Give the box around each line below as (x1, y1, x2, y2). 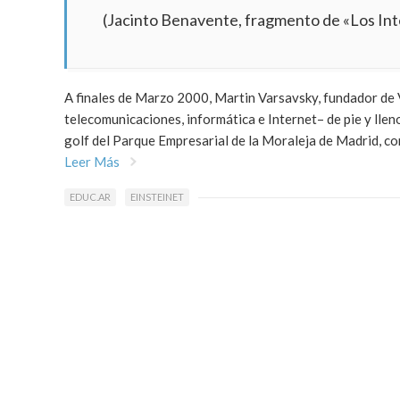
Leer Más (64, 154, 120, 171)
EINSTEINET (130, 191, 184, 204)
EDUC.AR (70, 191, 111, 204)
